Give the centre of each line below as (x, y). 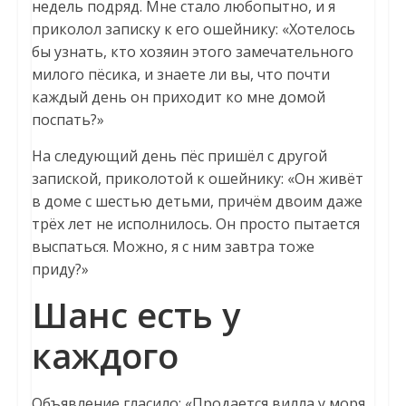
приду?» (60, 269)
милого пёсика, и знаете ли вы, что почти (180, 74)
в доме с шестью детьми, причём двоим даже (197, 201)
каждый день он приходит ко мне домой (178, 97)
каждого (109, 355)
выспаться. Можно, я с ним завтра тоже (173, 246)
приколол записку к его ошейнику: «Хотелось (193, 29)
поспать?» (68, 120)
